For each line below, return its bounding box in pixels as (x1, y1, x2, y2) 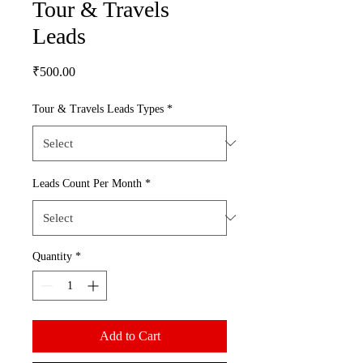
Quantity (32, 250, 72, 263)
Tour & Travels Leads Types (32, 102, 164, 115)
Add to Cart (99, 328, 160, 343)
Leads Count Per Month (32, 177, 142, 190)
